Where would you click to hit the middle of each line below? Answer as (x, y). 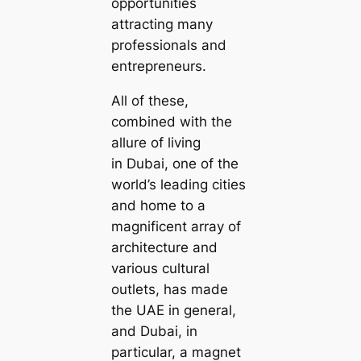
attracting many (162, 24)
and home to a (158, 205)
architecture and (164, 247)
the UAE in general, (173, 310)
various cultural (160, 268)
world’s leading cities (178, 184)
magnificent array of (176, 226)
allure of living (156, 142)
